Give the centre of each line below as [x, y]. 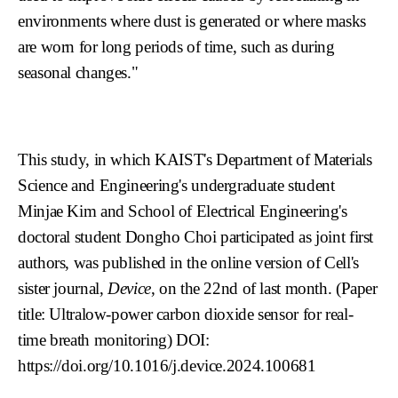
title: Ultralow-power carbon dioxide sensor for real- [186, 314]
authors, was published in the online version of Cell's [188, 262]
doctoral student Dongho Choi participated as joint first [196, 236]
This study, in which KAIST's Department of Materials [195, 159]
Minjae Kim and [73, 211]
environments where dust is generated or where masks [192, 20]
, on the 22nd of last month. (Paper [264, 288]
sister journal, [63, 288]
